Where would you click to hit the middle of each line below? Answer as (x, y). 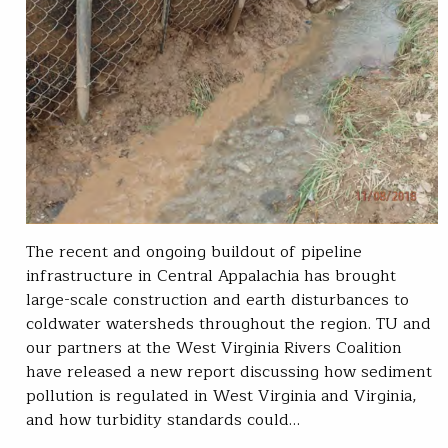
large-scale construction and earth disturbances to (217, 299)
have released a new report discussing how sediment (229, 371)
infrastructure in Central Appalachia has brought (211, 275)
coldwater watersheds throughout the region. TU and (228, 323)
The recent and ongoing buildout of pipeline (194, 251)
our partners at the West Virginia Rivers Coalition (214, 347)
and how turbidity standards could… (163, 419)
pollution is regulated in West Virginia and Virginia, (221, 395)
